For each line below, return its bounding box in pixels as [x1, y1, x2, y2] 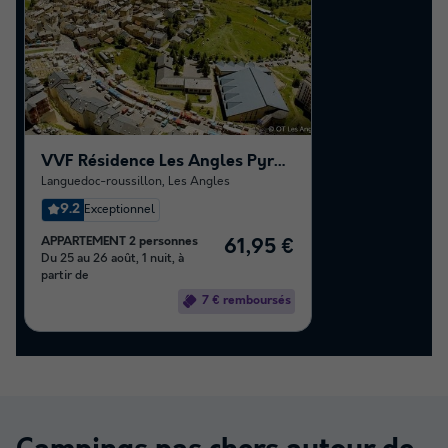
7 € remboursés [202, 293, 291, 308]
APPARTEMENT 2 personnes [41, 234, 198, 249]
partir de [41, 268, 88, 283]
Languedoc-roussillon [41, 173, 162, 189]
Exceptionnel [84, 201, 155, 217]
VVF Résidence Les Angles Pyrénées [274, 151, 287, 171]
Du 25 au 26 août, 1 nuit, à [41, 251, 184, 266]
